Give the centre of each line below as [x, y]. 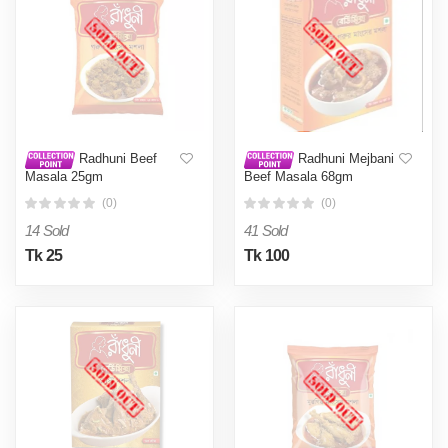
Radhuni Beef [116, 159]
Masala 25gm [64, 177]
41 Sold [266, 230]
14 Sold [47, 230]
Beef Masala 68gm [298, 177]
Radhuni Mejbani [344, 159]
